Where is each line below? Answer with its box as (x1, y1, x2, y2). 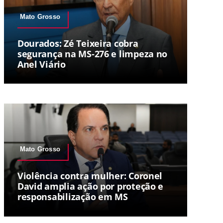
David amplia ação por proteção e (17, 180, 164, 193)
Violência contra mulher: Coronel (17, 170, 163, 182)
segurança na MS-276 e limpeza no (17, 47, 168, 60)
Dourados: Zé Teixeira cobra (17, 37, 138, 49)
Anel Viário (17, 58, 66, 70)
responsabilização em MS (17, 191, 128, 203)
